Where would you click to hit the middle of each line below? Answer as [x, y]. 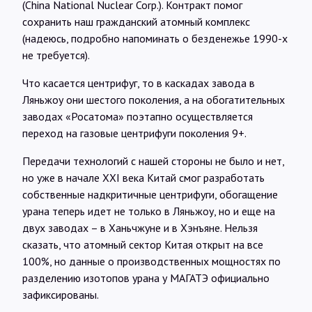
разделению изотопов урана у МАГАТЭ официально [146, 278]
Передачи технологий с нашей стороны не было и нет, [153, 161]
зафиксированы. [61, 294]
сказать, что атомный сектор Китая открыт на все [143, 244]
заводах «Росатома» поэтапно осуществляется [138, 116]
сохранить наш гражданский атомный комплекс [136, 21]
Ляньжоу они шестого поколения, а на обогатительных [154, 99]
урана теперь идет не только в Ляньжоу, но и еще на [149, 211]
